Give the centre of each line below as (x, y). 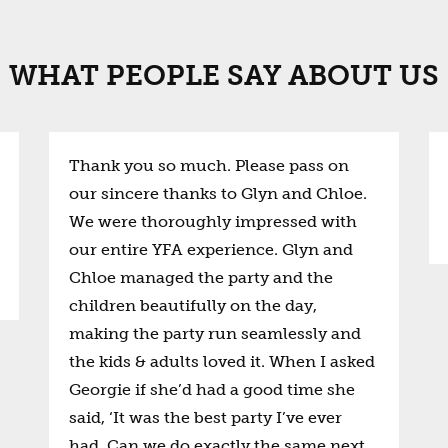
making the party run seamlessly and (215, 333)
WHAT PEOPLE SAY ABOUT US (224, 75)
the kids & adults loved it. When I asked (222, 361)
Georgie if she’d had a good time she (212, 389)
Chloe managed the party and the (201, 277)
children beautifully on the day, (193, 305)
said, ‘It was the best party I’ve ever (205, 417)
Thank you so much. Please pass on (209, 165)
